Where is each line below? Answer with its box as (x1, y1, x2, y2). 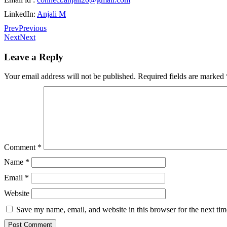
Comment (4, 143, 37, 152)
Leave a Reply (4, 51, 63, 62)
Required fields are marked (138, 72, 226, 81)
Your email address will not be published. (4, 72, 136, 81)
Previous (19, 23, 47, 32)
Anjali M (37, 9, 66, 18)
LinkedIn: (4, 9, 37, 18)
